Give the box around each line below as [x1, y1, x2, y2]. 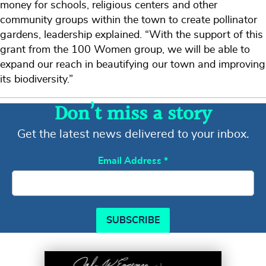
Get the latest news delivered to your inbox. [17, 128, 249, 141]
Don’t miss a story [54, 104, 212, 125]
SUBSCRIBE [106, 216, 160, 226]
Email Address [98, 156, 164, 166]
